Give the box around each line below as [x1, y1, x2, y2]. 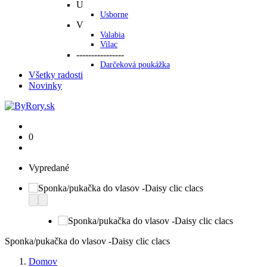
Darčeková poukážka [100, 60, 170, 70]
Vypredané [29, 163, 69, 173]
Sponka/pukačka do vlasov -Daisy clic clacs [5, 236, 170, 247]
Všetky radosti [29, 70, 83, 80]
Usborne [100, 10, 128, 20]
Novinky [29, 80, 62, 91]
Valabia [100, 30, 125, 40]
